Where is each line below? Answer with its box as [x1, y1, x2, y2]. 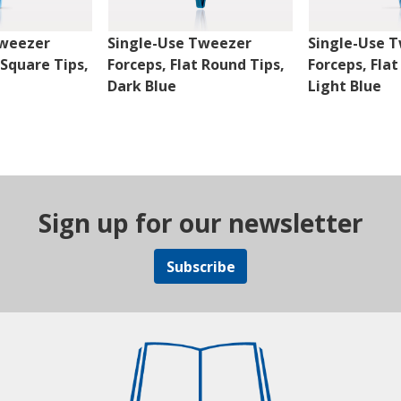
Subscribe [166, 256, 235, 277]
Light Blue [308, 76, 382, 97]
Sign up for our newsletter [38, 206, 363, 241]
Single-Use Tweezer [107, 33, 252, 54]
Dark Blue [107, 76, 176, 97]
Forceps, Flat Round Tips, [107, 55, 285, 75]
